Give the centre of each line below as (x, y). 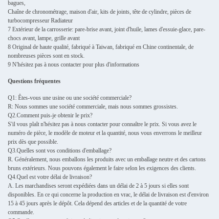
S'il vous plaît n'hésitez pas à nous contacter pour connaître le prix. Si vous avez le (102, 124)
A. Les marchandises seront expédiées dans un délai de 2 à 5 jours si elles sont (98, 186)
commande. (21, 212)
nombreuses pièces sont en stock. (46, 55)
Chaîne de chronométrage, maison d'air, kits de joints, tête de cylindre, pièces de (99, 11)
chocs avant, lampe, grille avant (44, 38)
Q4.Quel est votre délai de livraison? (50, 177)
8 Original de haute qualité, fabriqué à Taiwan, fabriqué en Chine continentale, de (101, 47)
